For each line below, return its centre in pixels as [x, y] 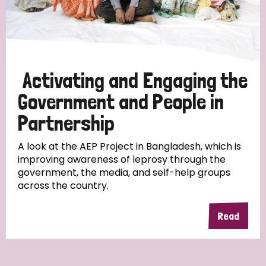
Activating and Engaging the [135, 81]
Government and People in [121, 102]
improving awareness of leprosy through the [122, 160]
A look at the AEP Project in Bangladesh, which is [129, 147]
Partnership [66, 123]
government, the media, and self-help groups [124, 173]
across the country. [63, 186]
